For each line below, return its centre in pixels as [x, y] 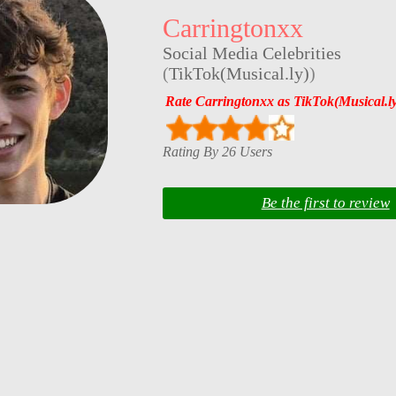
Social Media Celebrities [251, 53]
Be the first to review [325, 203]
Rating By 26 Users [217, 151]
